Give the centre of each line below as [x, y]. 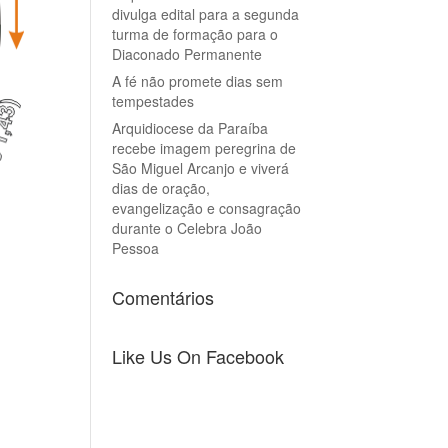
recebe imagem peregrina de [203, 148]
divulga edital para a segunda [205, 14]
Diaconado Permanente [186, 54]
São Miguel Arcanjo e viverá [200, 168]
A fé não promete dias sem [197, 81]
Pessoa [135, 248]
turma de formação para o [194, 34]
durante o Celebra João [186, 228]
